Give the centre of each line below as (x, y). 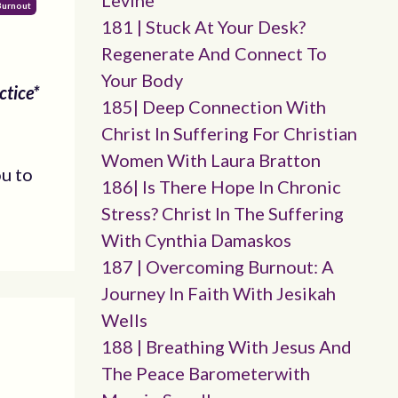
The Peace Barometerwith (205, 373)
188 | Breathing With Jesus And (226, 346)
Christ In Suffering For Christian (229, 133)
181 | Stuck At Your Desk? (203, 27)
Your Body (142, 80)
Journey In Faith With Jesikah (218, 293)
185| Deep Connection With (213, 107)
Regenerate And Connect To (214, 53)
